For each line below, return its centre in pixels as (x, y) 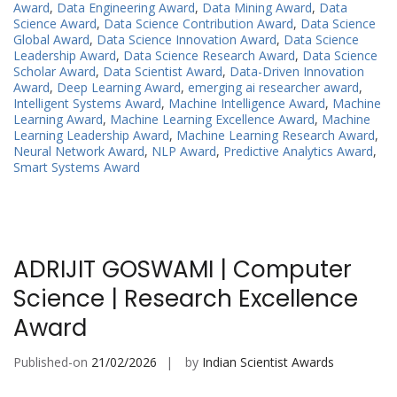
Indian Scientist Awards (268, 362)
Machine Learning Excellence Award (212, 120)
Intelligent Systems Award (87, 104)
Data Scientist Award (163, 72)
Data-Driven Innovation (297, 72)
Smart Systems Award (77, 167)
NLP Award (184, 152)
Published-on (52, 362)
